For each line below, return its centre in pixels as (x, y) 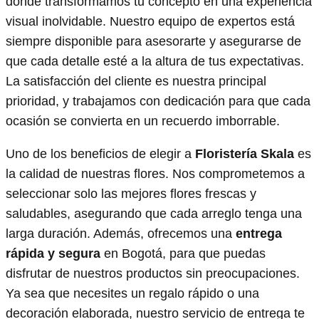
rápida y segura (53, 253)
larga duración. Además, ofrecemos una (121, 233)
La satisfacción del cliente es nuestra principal (136, 81)
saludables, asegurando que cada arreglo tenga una (154, 213)
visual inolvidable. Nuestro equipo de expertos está (150, 21)
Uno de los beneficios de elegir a (100, 153)
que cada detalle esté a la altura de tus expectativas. (155, 61)
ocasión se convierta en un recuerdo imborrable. (143, 121)
